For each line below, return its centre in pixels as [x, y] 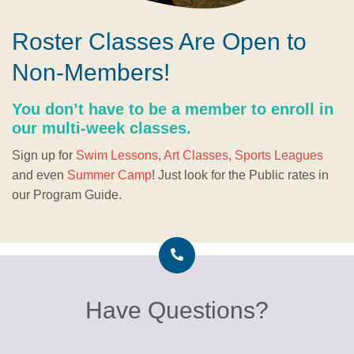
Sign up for [44, 155]
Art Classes [196, 155]
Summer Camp [109, 175]
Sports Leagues [279, 155]
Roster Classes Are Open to [159, 41]
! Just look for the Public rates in [240, 175]
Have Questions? [177, 310]
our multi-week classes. [102, 128]
